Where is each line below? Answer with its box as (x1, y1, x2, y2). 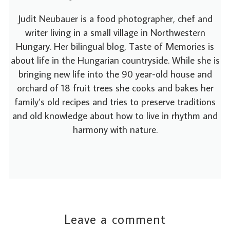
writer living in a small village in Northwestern (25, 25, 205, 39)
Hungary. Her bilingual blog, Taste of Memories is (16, 39, 214, 52)
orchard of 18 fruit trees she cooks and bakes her (16, 81, 214, 94)
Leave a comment (64, 211, 166, 228)
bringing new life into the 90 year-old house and (18, 67, 212, 80)
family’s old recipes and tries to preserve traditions (14, 94, 216, 108)
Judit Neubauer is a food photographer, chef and (17, 11, 213, 25)
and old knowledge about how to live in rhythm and (12, 108, 218, 122)
